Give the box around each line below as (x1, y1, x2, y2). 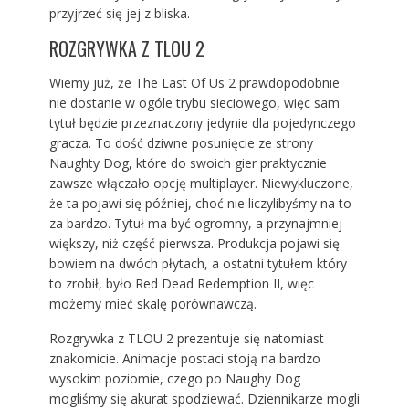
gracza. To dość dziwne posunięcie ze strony (48, 134, 313, 152)
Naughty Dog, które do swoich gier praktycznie (48, 154, 327, 173)
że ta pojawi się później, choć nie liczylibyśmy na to (48, 194, 351, 213)
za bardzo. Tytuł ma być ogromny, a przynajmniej (48, 215, 342, 233)
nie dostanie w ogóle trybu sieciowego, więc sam (48, 94, 340, 112)
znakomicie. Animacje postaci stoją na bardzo (48, 350, 320, 368)
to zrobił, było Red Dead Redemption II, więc (48, 275, 314, 293)
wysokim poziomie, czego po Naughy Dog (48, 370, 300, 388)
